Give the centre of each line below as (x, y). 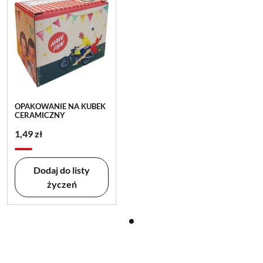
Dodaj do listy (62, 170)
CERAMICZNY (40, 115)
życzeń (62, 184)
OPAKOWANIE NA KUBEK (60, 106)
